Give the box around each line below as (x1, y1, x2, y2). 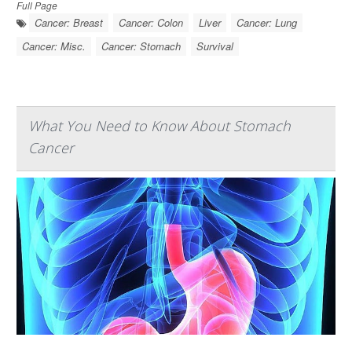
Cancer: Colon (119, 15, 183, 30)
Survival (196, 38, 233, 53)
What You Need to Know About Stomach (28, 116, 291, 135)
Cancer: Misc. (22, 38, 86, 53)
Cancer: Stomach (101, 38, 181, 53)
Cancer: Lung (236, 15, 297, 30)
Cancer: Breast (35, 15, 103, 30)
